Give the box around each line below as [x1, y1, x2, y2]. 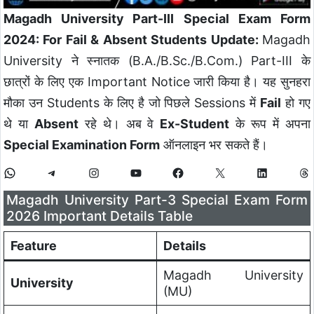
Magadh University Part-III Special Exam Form [4, 11, 310, 26]
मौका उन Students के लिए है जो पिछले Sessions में [4, 95, 261, 110]
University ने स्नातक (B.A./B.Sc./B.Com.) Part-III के [4, 53, 310, 68]
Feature [10, 238, 57, 254]
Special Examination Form [4, 137, 160, 152]
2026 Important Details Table [6, 207, 193, 225]
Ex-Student [160, 116, 230, 131]
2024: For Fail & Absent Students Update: [4, 32, 262, 47]
